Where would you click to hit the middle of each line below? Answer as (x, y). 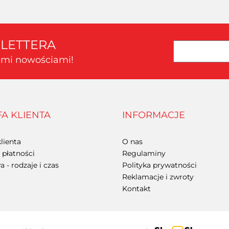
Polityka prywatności (159, 165)
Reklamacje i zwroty (158, 177)
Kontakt (136, 188)
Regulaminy (144, 153)
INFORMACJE (154, 115)
